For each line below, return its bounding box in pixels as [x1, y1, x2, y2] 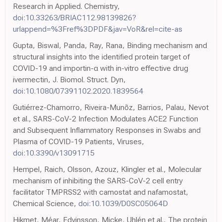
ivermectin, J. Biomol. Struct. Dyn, [13, 75, 126, 84]
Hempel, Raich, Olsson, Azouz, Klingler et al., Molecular [13, 165, 202, 174]
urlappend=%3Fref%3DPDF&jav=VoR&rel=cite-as [13, 24, 182, 34]
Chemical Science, [13, 199, 78, 208]
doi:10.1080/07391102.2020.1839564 [13, 86, 143, 96]
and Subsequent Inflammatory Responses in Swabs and [13, 125, 201, 135]
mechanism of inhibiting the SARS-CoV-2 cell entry [13, 176, 183, 185]
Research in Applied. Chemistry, [13, 1, 120, 11]
